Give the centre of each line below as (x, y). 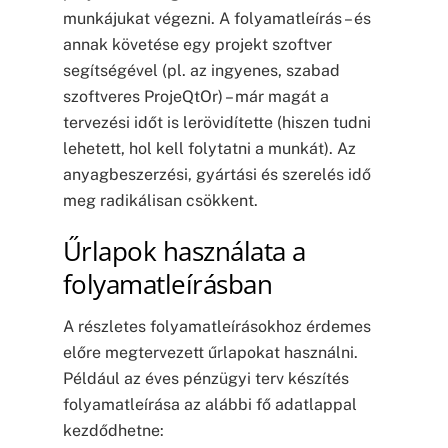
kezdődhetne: (113, 430)
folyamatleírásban (167, 284)
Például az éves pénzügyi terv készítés (205, 378)
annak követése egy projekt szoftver (197, 45)
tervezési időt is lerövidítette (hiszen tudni (216, 123)
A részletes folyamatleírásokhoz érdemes (216, 326)
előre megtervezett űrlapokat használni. (210, 352)
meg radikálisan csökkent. (160, 201)
